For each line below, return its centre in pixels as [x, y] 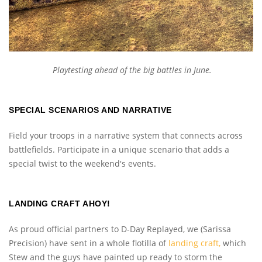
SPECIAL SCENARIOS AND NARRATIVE [90, 110]
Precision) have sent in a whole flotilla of [89, 243]
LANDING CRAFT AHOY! [60, 204]
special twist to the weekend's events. [82, 164]
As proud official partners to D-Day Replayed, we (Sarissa [120, 229]
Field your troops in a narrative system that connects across [126, 136]
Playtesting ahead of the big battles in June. [132, 70]
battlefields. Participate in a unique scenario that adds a [119, 150]
